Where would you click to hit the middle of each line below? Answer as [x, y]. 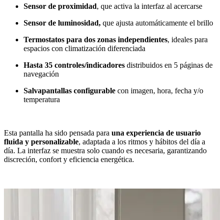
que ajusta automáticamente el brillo [158, 23]
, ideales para [188, 39]
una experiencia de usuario [156, 133]
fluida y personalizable [41, 141]
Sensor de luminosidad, [62, 23]
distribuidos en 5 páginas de [170, 65]
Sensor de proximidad [60, 6]
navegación [42, 74]
